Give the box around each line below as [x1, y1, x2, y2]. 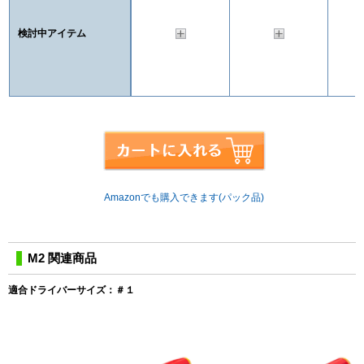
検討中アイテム [18, 27, 87, 39]
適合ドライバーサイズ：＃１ [8, 284, 135, 296]
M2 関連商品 [28, 250, 97, 265]
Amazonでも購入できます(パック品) [104, 191, 264, 203]
